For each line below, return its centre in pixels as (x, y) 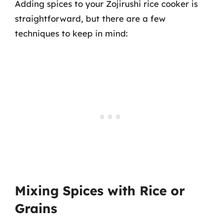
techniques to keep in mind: (71, 33)
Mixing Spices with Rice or (100, 190)
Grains (36, 208)
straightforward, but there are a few (90, 18)
